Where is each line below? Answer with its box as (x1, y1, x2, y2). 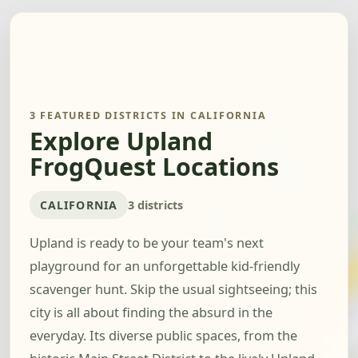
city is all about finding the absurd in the (30, 304, 272, 322)
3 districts (127, 197, 183, 213)
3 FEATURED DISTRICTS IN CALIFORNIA (30, 109, 267, 122)
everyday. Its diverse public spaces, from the (30, 327, 297, 345)
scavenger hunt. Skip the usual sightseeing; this (30, 280, 317, 299)
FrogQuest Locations (30, 150, 279, 184)
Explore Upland (30, 125, 213, 158)
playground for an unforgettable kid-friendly (30, 257, 300, 276)
